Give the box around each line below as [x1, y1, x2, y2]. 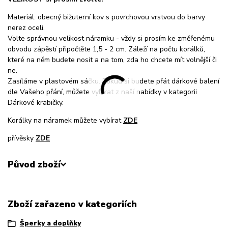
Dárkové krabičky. [8, 98, 64, 108]
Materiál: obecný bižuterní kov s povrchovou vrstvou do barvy [8, 12, 205, 22]
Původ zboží [8, 158, 61, 171]
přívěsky [8, 133, 36, 144]
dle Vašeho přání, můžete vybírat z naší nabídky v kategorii [8, 87, 197, 97]
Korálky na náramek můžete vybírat [8, 116, 123, 126]
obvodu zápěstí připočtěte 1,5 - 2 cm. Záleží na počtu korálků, [8, 44, 205, 54]
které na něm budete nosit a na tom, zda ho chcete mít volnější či [8, 55, 217, 65]
